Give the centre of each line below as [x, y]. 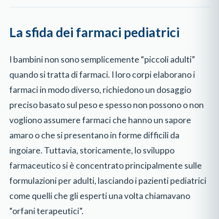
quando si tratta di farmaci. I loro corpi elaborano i [102, 75]
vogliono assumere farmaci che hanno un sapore [100, 120]
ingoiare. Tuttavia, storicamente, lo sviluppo [92, 151]
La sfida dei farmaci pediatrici [95, 33]
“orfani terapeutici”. [47, 211]
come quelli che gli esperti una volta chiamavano [100, 196]
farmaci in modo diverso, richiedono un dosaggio [100, 90]
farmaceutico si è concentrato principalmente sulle [106, 166]
